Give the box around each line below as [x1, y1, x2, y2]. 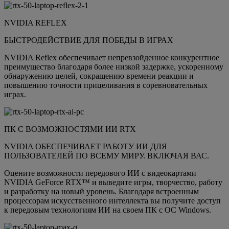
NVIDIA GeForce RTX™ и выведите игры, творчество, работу [4, 178, 222, 187]
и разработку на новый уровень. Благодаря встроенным [4, 187, 199, 196]
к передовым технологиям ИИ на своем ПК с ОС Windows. [4, 205, 211, 215]
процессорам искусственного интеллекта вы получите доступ [4, 196, 221, 205]
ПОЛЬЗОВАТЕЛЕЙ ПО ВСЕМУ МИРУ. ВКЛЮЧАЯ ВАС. [4, 151, 209, 161]
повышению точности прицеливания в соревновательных [4, 81, 208, 90]
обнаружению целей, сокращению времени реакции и [4, 72, 194, 81]
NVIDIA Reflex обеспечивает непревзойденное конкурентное [4, 53, 219, 62]
